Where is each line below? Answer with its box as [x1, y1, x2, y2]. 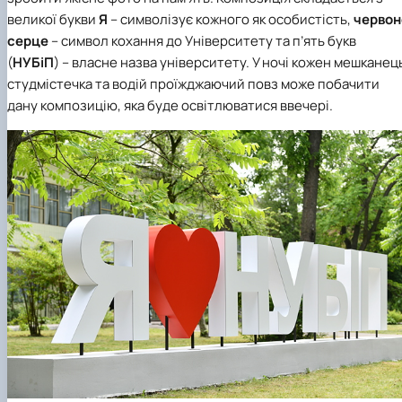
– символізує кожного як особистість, [108, 9, 354, 29]
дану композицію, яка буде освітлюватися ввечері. [7, 95, 333, 115]
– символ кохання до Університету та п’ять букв [48, 31, 356, 50]
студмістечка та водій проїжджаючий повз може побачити [7, 74, 380, 93]
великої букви [7, 9, 99, 29]
